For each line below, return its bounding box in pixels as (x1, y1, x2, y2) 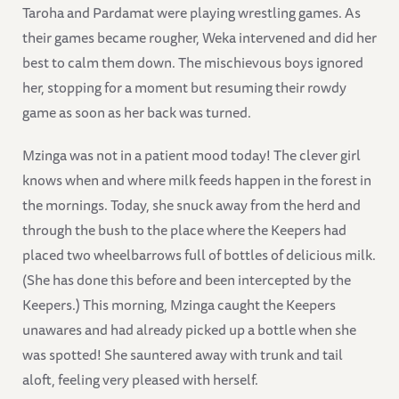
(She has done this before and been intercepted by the (22, 268, 351, 292)
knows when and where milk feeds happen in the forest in (22, 168, 371, 192)
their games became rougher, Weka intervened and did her (22, 26, 377, 50)
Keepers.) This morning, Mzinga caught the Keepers (22, 293, 336, 317)
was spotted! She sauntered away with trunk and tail (22, 343, 343, 367)
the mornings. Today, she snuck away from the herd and (22, 193, 361, 217)
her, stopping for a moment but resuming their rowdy (22, 76, 346, 100)
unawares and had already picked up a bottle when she (22, 318, 356, 342)
